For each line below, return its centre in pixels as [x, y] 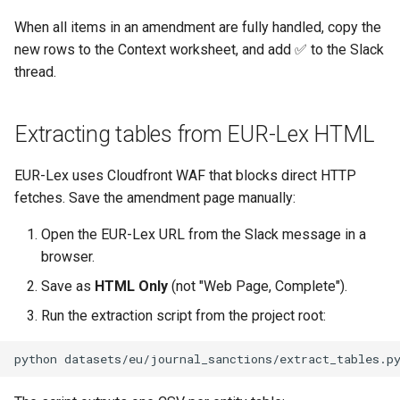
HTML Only [131, 286]
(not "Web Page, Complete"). [258, 286]
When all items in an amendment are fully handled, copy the [198, 27]
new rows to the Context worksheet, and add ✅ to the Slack [199, 50]
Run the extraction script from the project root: [183, 316]
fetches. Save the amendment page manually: [155, 198]
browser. [68, 257]
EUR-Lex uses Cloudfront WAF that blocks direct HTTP [185, 175]
